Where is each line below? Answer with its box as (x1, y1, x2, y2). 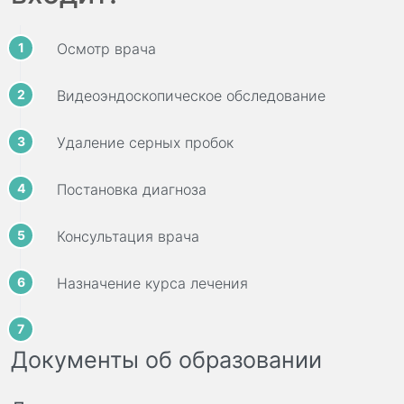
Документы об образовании (11, 346, 322, 374)
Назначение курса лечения (57, 274, 248, 293)
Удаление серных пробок (57, 133, 234, 152)
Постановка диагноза (57, 180, 207, 199)
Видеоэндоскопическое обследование (57, 87, 326, 106)
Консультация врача (57, 227, 199, 246)
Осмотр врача (57, 40, 156, 59)
